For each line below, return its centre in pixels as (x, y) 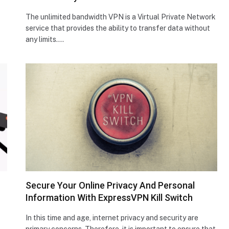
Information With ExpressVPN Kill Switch (109, 197)
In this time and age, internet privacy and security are (112, 217)
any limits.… (45, 39)
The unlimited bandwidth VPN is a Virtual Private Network (121, 17)
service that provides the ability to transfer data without (118, 28)
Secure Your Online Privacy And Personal (110, 185)
